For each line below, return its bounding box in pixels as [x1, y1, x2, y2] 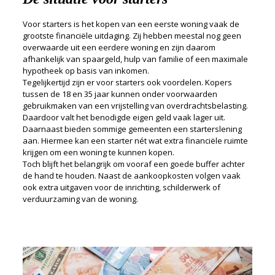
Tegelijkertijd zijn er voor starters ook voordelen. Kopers [22, 77, 232, 88]
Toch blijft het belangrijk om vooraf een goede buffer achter [22, 158, 245, 169]
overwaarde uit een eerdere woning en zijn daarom [22, 42, 215, 53]
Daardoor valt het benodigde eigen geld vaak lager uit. [22, 112, 225, 123]
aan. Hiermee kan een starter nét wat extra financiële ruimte [22, 135, 248, 146]
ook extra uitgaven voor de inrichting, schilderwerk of [22, 182, 220, 193]
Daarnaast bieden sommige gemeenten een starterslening [22, 123, 242, 134]
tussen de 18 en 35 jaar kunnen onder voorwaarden [22, 88, 217, 99]
